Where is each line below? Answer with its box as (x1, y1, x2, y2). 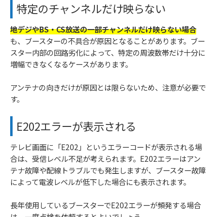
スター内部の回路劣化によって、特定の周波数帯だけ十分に (10, 47, 205, 58)
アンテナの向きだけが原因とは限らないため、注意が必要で (10, 82, 206, 93)
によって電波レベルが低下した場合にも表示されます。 (10, 176, 190, 187)
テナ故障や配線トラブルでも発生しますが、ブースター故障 (10, 165, 206, 176)
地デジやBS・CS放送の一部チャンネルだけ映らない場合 (10, 24, 196, 35)
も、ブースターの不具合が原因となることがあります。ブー (10, 35, 205, 46)
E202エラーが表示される (16, 118, 136, 134)
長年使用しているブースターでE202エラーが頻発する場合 (10, 200, 201, 211)
